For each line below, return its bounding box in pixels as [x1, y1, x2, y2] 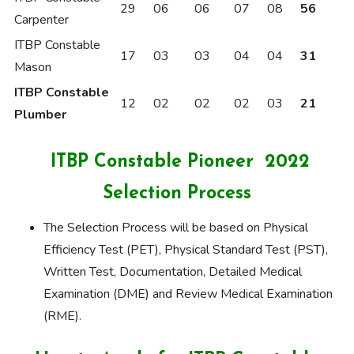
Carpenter [14, 11, 69, 29]
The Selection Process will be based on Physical [43, 219, 308, 237]
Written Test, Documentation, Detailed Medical [43, 263, 302, 281]
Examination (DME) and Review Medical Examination [43, 285, 333, 303]
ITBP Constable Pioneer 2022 [44, 153, 310, 172]
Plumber [14, 106, 66, 124]
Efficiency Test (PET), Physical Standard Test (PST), [43, 241, 328, 259]
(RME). [43, 307, 81, 326]
